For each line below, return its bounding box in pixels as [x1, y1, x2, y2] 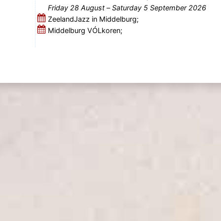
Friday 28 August [47, 3, 105, 12]
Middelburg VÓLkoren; [47, 26, 124, 35]
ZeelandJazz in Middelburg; [47, 15, 141, 24]
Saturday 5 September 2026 [143, 3, 206, 12]
